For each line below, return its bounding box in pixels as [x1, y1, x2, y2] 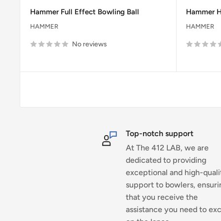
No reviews [72, 39, 107, 48]
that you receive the [125, 192, 198, 202]
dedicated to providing [125, 155, 206, 165]
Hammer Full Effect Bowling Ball [30, 7, 139, 16]
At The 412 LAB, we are [125, 143, 209, 152]
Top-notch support [125, 128, 193, 138]
